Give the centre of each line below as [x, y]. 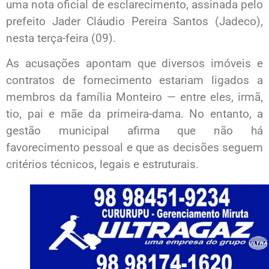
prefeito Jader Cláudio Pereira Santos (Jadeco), [134, 21]
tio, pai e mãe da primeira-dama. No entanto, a [134, 114]
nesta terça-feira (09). [61, 38]
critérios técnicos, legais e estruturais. [102, 165]
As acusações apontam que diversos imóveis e [134, 64]
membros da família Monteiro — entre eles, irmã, [134, 97]
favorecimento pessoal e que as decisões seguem [134, 148]
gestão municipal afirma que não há [134, 131]
